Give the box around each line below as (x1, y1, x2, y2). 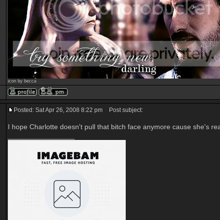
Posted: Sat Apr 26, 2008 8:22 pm (14, 107, 103, 113)
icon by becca (8, 79, 36, 83)
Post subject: (105, 107, 143, 113)
